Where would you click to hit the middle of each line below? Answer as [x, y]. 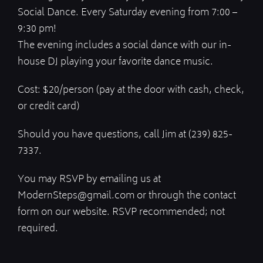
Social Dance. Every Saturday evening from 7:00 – [127, 13]
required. [38, 229]
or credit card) [48, 107]
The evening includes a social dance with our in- [124, 45]
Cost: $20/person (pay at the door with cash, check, [131, 90]
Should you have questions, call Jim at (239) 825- [125, 135]
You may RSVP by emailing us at [89, 179]
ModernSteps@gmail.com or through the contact [127, 196]
